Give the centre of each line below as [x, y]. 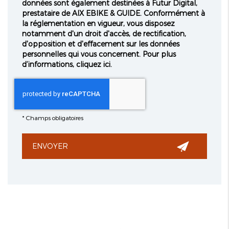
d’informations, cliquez [62, 64]
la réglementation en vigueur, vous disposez [98, 23]
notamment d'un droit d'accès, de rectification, [104, 33]
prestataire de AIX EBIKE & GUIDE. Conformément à [113, 13]
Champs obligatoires [54, 117]
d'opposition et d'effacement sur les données [100, 43]
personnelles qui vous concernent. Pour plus [99, 54]
